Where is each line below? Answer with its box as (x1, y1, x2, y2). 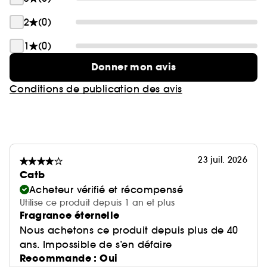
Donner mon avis (91, 60, 176, 74)
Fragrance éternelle (20, 209, 120, 222)
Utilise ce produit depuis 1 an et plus (20, 197, 175, 208)
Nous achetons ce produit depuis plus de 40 (20, 224, 238, 236)
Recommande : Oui (20, 252, 118, 265)
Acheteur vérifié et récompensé (29, 184, 183, 195)
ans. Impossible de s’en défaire (20, 238, 172, 250)
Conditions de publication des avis (10, 83, 182, 95)
